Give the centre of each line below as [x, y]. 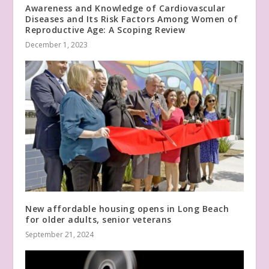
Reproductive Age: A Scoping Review [105, 30]
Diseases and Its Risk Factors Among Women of [132, 19]
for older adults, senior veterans [98, 220]
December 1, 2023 [57, 45]
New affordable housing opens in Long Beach [127, 209]
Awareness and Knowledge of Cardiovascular [125, 8]
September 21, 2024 [60, 235]
